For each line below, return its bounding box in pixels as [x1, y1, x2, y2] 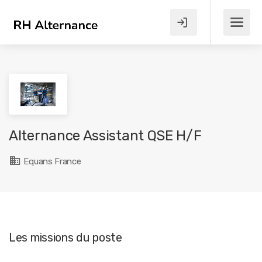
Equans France [21, 156, 81, 167]
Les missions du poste [9, 230, 122, 244]
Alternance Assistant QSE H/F [9, 127, 202, 144]
